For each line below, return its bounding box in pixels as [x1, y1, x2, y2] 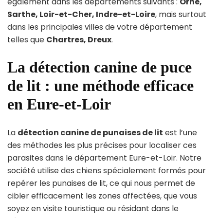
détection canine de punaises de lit [18, 127, 163, 138]
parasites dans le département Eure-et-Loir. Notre [7, 152, 201, 163]
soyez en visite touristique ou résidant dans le [7, 202, 179, 214]
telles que [7, 34, 46, 46]
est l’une [163, 127, 197, 138]
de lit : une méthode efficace [7, 77, 194, 95]
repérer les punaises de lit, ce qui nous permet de [7, 177, 195, 189]
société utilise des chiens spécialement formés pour [7, 164, 206, 176]
